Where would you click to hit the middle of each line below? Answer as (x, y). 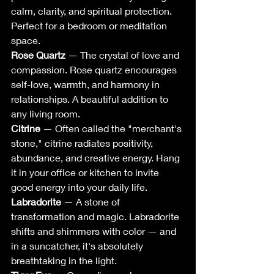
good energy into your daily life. (79, 187)
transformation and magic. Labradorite (96, 216)
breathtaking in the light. (64, 260)
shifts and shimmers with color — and (95, 231)
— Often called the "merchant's (112, 128)
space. (26, 40)
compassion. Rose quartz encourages (95, 69)
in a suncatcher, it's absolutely (78, 245)
